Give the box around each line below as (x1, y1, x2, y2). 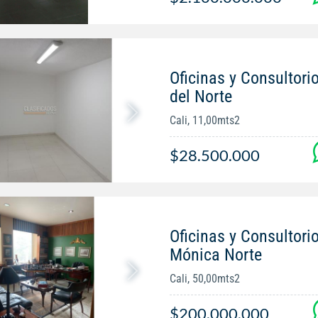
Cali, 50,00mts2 (169, 272, 240, 286)
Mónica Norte (169, 245, 262, 265)
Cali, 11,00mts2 (169, 114, 240, 128)
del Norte (169, 87, 232, 107)
